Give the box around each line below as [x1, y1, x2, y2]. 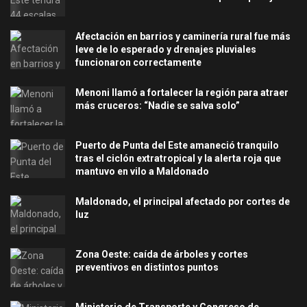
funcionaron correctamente [75, 56, 201, 68]
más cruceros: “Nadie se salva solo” [75, 99, 240, 111]
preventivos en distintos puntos [75, 262, 219, 273]
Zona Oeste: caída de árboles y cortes [75, 249, 248, 260]
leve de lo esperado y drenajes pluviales [75, 43, 256, 55]
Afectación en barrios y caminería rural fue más [75, 30, 291, 42]
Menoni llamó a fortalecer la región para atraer [75, 86, 288, 98]
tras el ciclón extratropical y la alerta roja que [75, 153, 281, 164]
